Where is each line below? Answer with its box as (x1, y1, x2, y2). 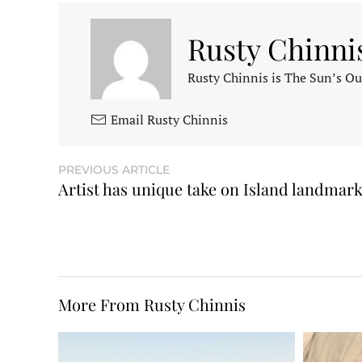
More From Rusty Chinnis (58, 293, 246, 316)
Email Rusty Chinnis (111, 111, 228, 128)
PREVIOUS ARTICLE (58, 162, 170, 177)
